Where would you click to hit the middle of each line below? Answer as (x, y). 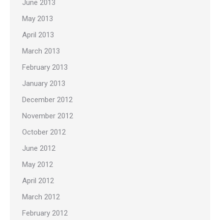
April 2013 (38, 35)
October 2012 (44, 132)
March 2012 (41, 197)
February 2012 (45, 213)
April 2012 (38, 181)
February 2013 (45, 68)
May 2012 (38, 165)
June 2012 (39, 149)
